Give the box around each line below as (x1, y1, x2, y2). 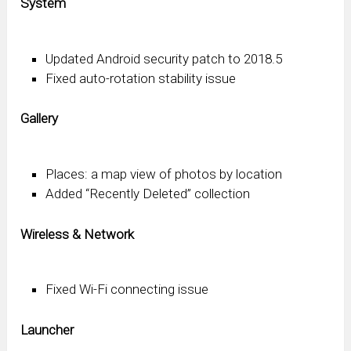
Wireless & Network (20, 226, 135, 242)
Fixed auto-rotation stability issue (45, 70, 237, 86)
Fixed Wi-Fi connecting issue (45, 281, 209, 298)
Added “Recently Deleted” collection (45, 185, 251, 201)
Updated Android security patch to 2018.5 (45, 50, 283, 67)
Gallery (20, 110, 59, 127)
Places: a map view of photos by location (45, 165, 283, 182)
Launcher (20, 321, 74, 338)
